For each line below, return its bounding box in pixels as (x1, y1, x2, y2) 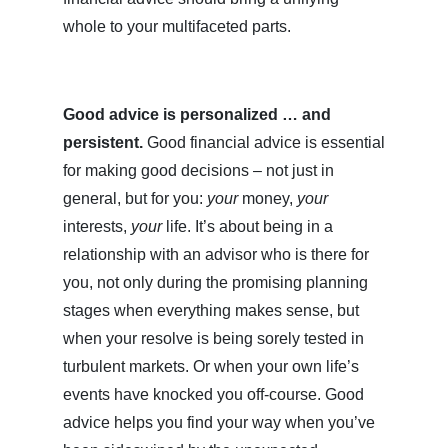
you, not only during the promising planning (63, 274, 368, 292)
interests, (63, 218, 131, 236)
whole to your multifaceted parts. (63, 18, 291, 36)
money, (238, 190, 297, 208)
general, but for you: (63, 190, 207, 208)
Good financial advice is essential (143, 134, 385, 152)
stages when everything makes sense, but (63, 302, 359, 320)
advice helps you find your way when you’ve (63, 414, 375, 432)
